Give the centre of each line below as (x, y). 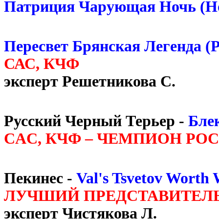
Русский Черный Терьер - (96, 121)
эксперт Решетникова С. (90, 81)
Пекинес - (40, 178)
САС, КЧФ (44, 64)
